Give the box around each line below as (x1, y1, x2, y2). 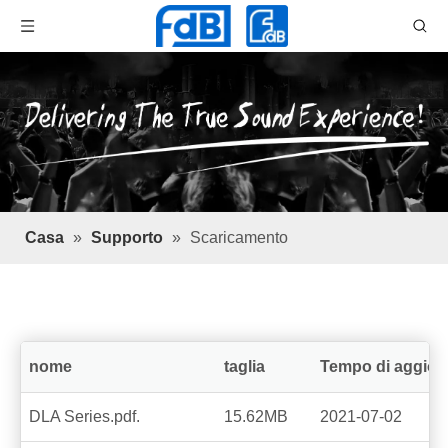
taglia (224, 358, 265, 375)
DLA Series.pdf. (29, 408, 140, 425)
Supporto (91, 229, 163, 246)
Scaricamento (190, 229, 288, 246)
